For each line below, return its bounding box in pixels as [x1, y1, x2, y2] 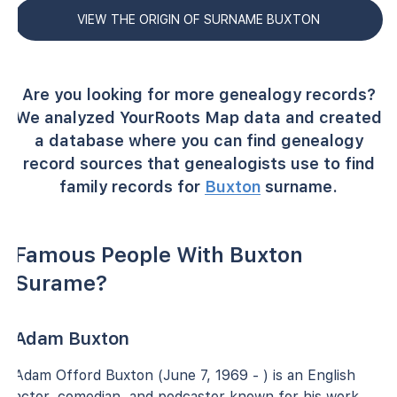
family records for [59, 176, 205, 196]
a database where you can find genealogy [34, 130, 363, 150]
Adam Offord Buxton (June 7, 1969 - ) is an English [14, 366, 355, 384]
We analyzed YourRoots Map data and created [15, 107, 382, 127]
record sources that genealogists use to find [22, 153, 375, 173]
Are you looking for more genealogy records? [21, 84, 376, 104]
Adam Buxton [14, 327, 129, 349]
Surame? [14, 269, 107, 296]
